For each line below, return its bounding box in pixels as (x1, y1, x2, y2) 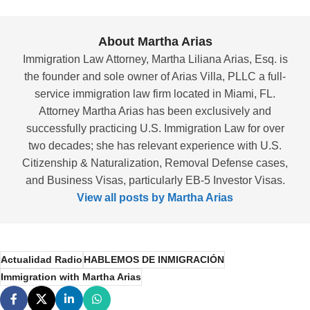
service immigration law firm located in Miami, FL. (35, 87, 275, 100)
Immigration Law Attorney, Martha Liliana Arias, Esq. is (22, 53, 288, 65)
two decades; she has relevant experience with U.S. (28, 139, 282, 152)
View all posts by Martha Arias (77, 191, 233, 203)
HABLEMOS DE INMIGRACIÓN (84, 253, 224, 265)
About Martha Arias (98, 34, 212, 48)
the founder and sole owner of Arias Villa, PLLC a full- (24, 70, 286, 82)
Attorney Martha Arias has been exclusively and (39, 104, 271, 117)
